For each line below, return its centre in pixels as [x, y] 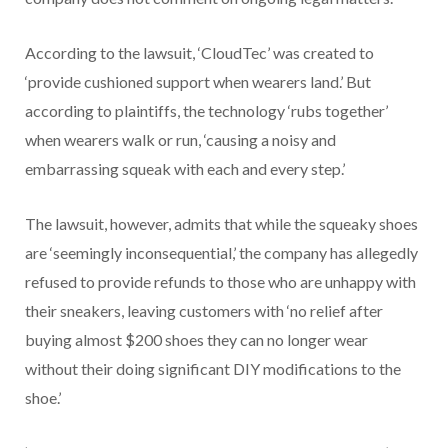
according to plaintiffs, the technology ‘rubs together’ [206, 110]
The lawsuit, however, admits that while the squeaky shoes [221, 223]
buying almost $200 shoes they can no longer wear [196, 339]
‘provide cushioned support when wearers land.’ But [198, 81]
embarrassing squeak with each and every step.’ [185, 168]
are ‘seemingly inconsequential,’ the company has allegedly [221, 252]
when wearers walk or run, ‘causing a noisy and [180, 139]
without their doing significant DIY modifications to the [213, 368]
